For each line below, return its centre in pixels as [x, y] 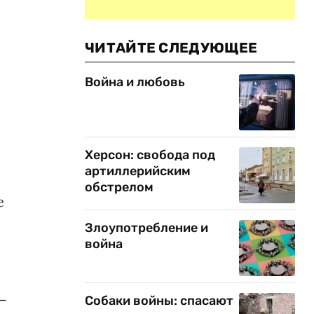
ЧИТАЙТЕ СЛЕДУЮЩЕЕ [171, 48]
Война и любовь [135, 82]
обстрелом [119, 187]
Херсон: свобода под [150, 155]
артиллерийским [138, 171]
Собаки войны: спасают [159, 301]
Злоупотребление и [146, 228]
